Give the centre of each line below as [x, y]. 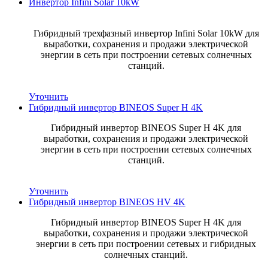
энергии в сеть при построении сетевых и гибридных [146, 243]
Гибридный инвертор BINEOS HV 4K [107, 202]
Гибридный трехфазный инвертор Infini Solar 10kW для [146, 33]
